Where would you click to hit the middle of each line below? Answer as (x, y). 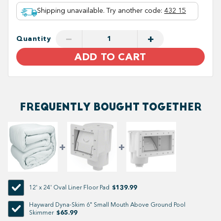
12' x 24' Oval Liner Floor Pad (69, 188)
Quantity (34, 38)
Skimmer (41, 213)
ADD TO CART (110, 56)
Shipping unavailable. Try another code (99, 11)
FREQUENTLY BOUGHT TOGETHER (110, 107)
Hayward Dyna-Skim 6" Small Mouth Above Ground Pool (107, 205)
